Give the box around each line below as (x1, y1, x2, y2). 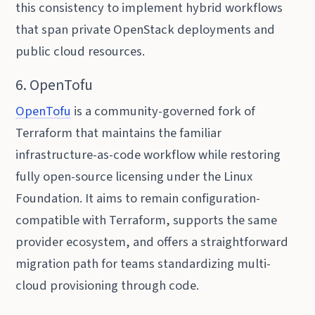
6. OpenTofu (15, 74, 94, 96)
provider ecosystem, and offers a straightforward (15, 232, 289, 251)
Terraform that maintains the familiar (15, 123, 222, 142)
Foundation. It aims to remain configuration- (15, 188, 261, 207)
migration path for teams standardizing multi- (15, 254, 271, 273)
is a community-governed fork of (71, 101, 256, 120)
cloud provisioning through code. (15, 276, 200, 295)
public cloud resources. (15, 42, 146, 61)
